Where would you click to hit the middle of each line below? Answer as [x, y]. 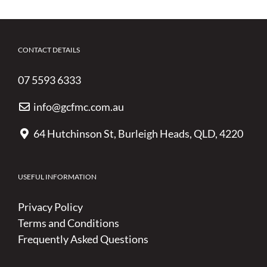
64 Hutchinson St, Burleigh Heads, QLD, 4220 [138, 133]
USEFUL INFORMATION [57, 176]
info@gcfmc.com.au [78, 106]
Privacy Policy [50, 207]
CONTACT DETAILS [49, 49]
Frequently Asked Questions [83, 239]
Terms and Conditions [69, 223]
